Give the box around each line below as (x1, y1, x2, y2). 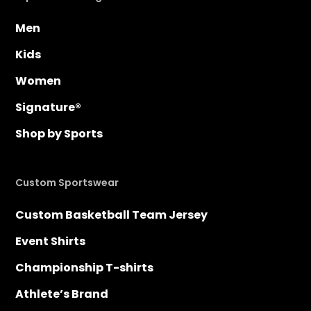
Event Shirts (15, 233, 86, 250)
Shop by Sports (15, 126, 103, 142)
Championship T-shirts (15, 260, 154, 276)
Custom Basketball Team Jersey (15, 207, 208, 224)
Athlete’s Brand (15, 286, 109, 303)
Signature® (15, 99, 82, 116)
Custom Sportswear (15, 176, 119, 190)
